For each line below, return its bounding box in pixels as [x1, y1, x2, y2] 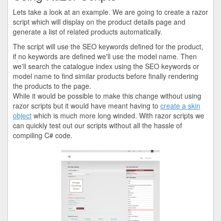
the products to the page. [13, 81, 91, 91]
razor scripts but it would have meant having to [13, 101, 160, 110]
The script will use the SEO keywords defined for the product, [13, 41, 203, 51]
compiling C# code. [13, 130, 73, 140]
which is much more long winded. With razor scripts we [32, 110, 204, 120]
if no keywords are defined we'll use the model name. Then [13, 51, 197, 61]
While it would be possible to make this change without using [13, 91, 201, 101]
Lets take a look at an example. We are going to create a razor [13, 7, 208, 17]
